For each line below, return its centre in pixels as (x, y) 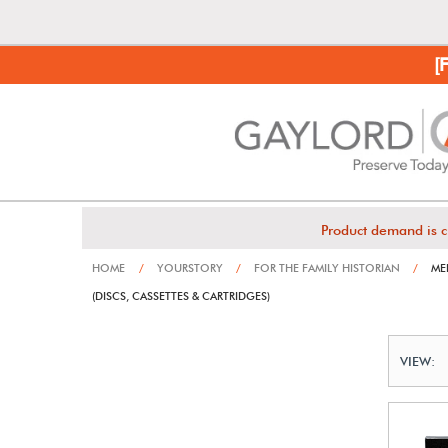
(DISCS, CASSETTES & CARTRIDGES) (181, 296)
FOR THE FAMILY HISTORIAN (325, 268)
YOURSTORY (188, 268)
